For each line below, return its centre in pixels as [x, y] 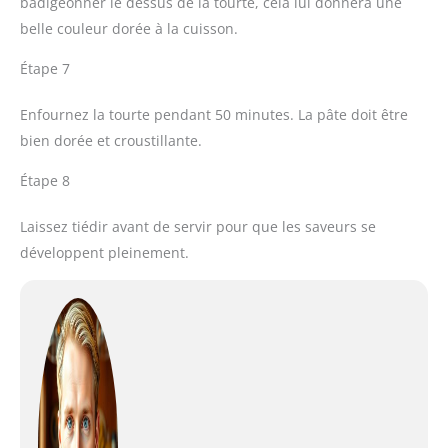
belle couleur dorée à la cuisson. [129, 29]
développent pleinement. [104, 253]
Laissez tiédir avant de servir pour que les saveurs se [198, 227]
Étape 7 [45, 69]
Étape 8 [45, 181]
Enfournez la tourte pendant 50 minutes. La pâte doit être [214, 115]
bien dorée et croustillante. [111, 141]
